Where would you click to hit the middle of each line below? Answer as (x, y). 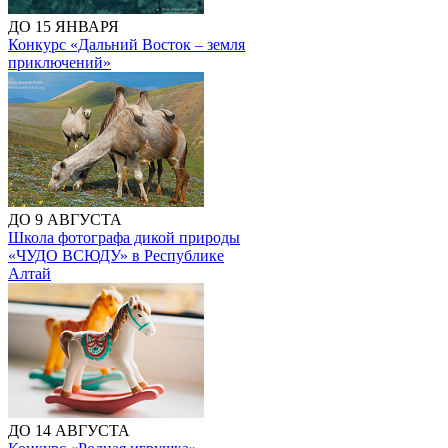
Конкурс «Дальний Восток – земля (126, 44)
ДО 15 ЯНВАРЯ (63, 26)
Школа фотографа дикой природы (124, 237)
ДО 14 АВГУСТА (69, 430)
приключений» (59, 62)
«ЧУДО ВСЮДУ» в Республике (116, 255)
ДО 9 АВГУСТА (65, 219)
